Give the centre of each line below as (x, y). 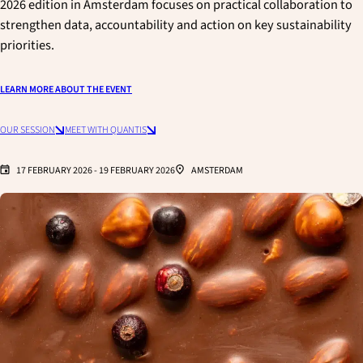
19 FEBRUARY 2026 (137, 170)
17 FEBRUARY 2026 (55, 170)
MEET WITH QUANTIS (106, 130)
